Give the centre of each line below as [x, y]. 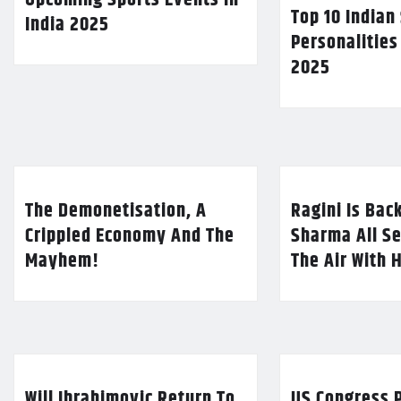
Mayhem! [62, 262]
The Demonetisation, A [116, 212]
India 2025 [67, 25]
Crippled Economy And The [130, 237]
